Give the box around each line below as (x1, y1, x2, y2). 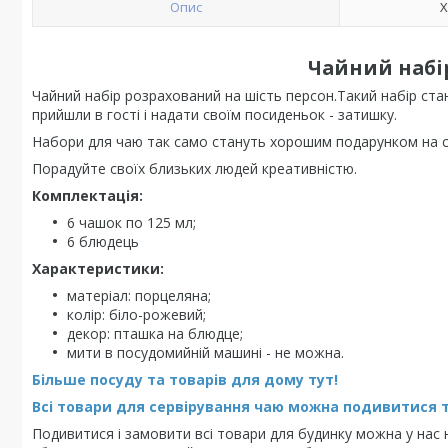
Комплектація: (32, 186, 143, 205)
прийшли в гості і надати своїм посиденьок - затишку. (32, 105, 397, 124)
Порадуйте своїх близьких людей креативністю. (32, 159, 357, 178)
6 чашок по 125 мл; (67, 213, 196, 232)
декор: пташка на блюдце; (67, 324, 243, 343)
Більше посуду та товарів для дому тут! (32, 370, 338, 389)
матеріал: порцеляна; (67, 286, 211, 305)
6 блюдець (67, 232, 139, 251)
